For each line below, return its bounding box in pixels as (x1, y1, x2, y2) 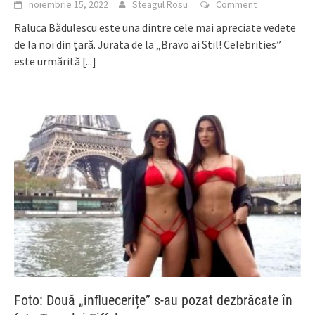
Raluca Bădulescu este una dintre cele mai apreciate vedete (14, 20, 296, 34)
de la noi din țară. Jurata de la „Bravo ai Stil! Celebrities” (14, 37, 281, 51)
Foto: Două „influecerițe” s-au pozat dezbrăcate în (14, 292, 292, 309)
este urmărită (14, 53, 82, 68)
